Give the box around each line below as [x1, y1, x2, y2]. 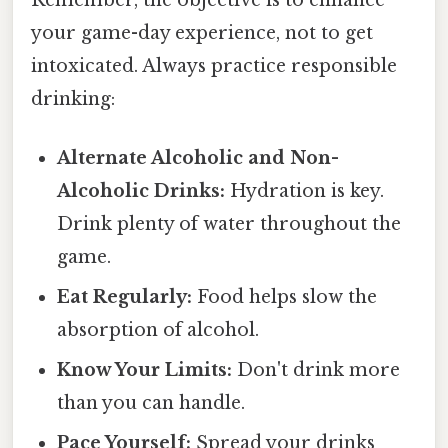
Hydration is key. [225, 180, 385, 203]
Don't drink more [232, 359, 401, 382]
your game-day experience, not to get [31, 21, 373, 44]
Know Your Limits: [57, 359, 233, 382]
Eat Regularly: [57, 286, 193, 309]
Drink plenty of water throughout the [57, 213, 402, 236]
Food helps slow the [192, 286, 378, 309]
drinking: [31, 87, 115, 110]
